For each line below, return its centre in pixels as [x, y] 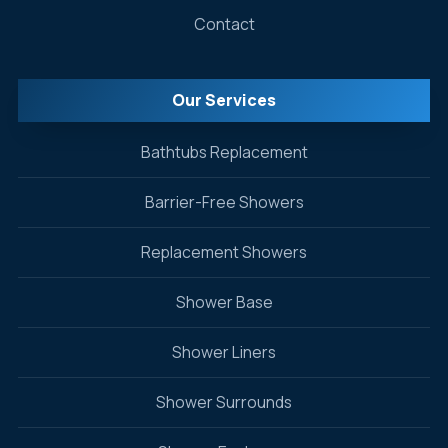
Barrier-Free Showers [224, 202]
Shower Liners [224, 352]
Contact [224, 24]
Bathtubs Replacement [224, 152]
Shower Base [224, 302]
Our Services [224, 100]
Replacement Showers [224, 252]
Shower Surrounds [224, 402]
